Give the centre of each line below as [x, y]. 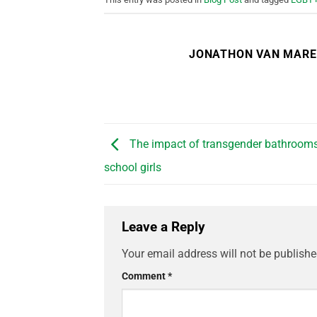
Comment [145, 276]
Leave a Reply [165, 227]
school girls [133, 168]
